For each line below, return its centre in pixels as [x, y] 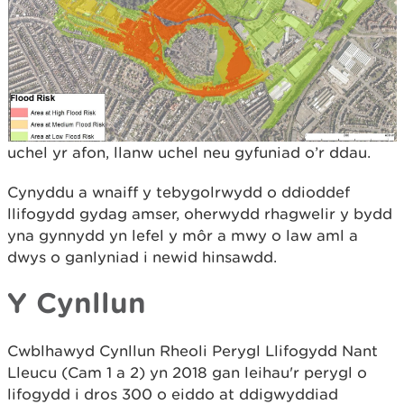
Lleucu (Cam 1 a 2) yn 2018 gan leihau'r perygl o [187, 372]
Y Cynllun [77, 302]
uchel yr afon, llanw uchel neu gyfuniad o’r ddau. [189, 152]
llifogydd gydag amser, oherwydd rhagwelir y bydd [200, 214]
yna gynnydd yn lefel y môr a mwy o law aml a [183, 235]
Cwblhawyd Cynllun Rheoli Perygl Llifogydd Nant [193, 351]
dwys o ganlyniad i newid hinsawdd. [142, 257]
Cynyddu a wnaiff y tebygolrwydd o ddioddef [179, 192]
